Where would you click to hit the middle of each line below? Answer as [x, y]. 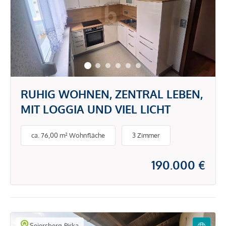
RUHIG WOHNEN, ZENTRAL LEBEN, [112, 94]
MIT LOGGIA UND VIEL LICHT [96, 109]
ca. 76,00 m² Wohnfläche [68, 135]
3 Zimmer [146, 135]
